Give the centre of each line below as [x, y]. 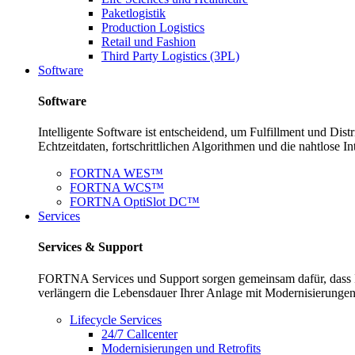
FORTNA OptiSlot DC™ [135, 202]
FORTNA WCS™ [117, 188]
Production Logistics [153, 27]
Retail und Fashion [149, 41]
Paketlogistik [134, 13]
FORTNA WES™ [116, 174]
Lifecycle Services [116, 319]
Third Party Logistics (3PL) [170, 55]
